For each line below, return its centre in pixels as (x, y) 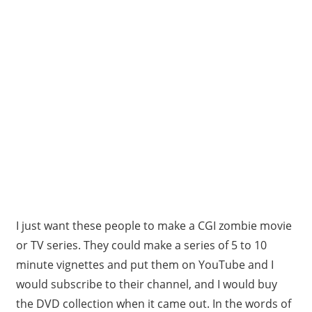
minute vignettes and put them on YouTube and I (145, 265)
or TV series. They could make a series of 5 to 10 (141, 245)
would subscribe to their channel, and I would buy (146, 284)
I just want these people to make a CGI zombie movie (154, 226)
